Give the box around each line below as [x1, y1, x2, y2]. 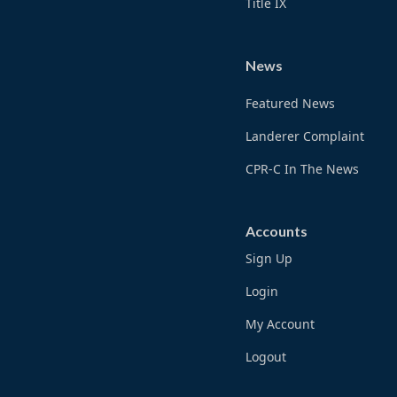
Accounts [245, 222, 308, 240]
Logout [245, 348, 287, 366]
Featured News [245, 95, 336, 113]
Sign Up [245, 250, 293, 268]
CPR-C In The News [245, 160, 360, 178]
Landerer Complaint [245, 128, 365, 145]
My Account [245, 315, 315, 333]
